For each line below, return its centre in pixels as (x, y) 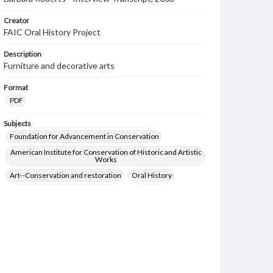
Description (23, 54)
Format (16, 87)
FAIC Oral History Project (52, 32)
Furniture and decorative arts (59, 66)
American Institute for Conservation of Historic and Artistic (106, 152)
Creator (16, 20)
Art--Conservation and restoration (66, 175)
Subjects (17, 123)
